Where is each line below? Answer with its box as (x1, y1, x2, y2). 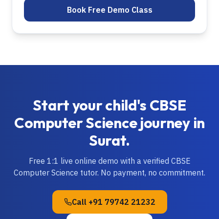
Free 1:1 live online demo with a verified (28, 156, 171, 166)
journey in (137, 113, 205, 132)
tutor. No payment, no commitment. (78, 168, 205, 177)
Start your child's (33, 96, 150, 114)
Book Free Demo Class (66, 5, 153, 15)
